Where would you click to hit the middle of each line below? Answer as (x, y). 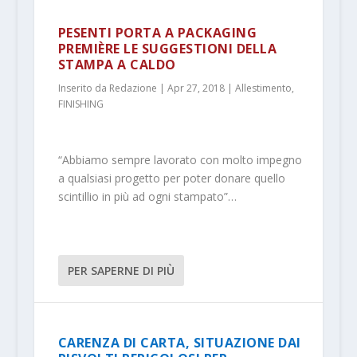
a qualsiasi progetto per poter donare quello (171, 178)
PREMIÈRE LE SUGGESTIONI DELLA (167, 49)
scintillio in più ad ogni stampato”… (147, 196)
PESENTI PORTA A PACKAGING (157, 33)
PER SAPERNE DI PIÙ (121, 271)
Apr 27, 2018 (196, 88)
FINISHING (80, 104)
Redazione (133, 88)
